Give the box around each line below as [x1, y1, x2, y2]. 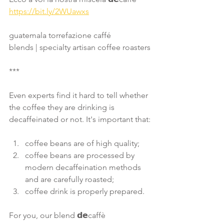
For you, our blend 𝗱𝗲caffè [9, 210, 107, 220]
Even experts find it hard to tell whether [9, 90, 150, 100]
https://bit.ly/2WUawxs [9, 6, 89, 16]
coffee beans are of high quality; [25, 138, 139, 148]
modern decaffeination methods [25, 162, 143, 172]
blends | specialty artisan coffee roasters [9, 42, 150, 52]
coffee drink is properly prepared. [25, 186, 146, 196]
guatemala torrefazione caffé [9, 30, 111, 40]
